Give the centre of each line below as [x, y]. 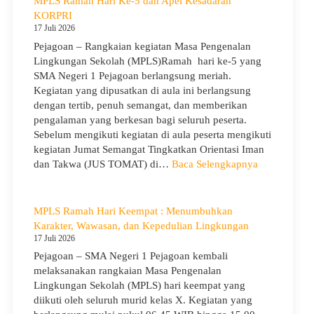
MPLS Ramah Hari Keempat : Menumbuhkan [133, 211]
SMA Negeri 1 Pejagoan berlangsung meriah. [132, 75]
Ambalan [115, 71]
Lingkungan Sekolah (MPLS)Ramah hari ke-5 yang [148, 61]
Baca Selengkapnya [215, 164]
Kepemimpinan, [130, 159]
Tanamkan [117, 130]
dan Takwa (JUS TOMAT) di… [103, 164]
